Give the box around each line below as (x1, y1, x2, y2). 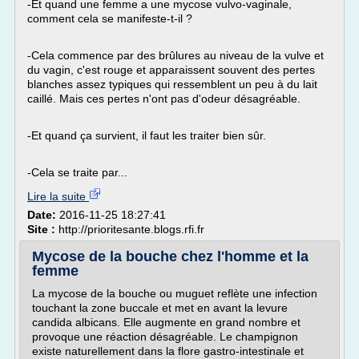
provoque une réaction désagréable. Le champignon (32, 330, 298, 343)
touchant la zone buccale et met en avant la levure (32, 301, 288, 314)
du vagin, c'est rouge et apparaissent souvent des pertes (27, 63, 315, 76)
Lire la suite (27, 190, 89, 203)
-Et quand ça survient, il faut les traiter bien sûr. (27, 129, 266, 142)
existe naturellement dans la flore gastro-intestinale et (32, 345, 304, 357)
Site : (27, 223, 58, 236)
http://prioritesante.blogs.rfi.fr (58, 223, 204, 236)
